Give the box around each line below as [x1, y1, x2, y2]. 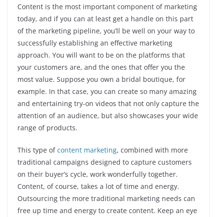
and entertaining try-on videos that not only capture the [17, 99, 199, 108]
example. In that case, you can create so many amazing [17, 87, 197, 96]
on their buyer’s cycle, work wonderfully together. [17, 170, 178, 179]
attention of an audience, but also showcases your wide [17, 111, 198, 121]
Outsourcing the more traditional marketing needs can [17, 194, 195, 203]
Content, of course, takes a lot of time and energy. [17, 182, 179, 191]
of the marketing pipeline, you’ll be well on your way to [17, 26, 195, 36]
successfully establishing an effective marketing [17, 38, 172, 48]
